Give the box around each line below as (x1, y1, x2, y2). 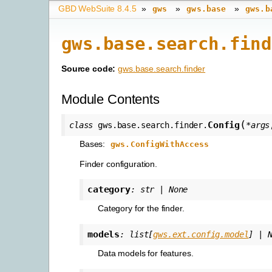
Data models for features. (98, 248, 194, 258)
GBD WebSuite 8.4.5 (58, 4, 137, 13)
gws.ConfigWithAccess (110, 140, 209, 149)
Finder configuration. (80, 158, 158, 169)
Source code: (61, 64, 116, 74)
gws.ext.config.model (153, 229, 249, 239)
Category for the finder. (98, 203, 185, 213)
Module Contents (61, 92, 160, 107)
